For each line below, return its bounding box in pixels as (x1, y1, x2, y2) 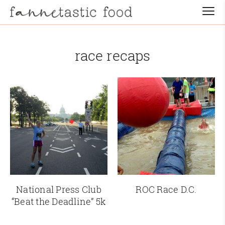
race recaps (75, 46, 150, 65)
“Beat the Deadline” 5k (11, 195, 106, 208)
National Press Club (16, 183, 101, 196)
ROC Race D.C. (136, 183, 197, 196)
